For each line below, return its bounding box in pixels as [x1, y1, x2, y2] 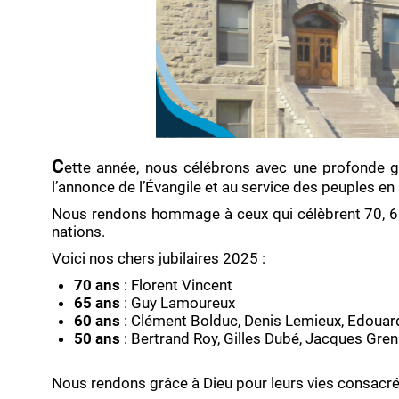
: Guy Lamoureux [120, 293, 235, 312]
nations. [52, 222, 105, 240]
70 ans [74, 275, 120, 294]
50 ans [74, 329, 120, 347]
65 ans [74, 293, 120, 312]
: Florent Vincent [120, 275, 232, 294]
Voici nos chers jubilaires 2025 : [52, 248, 265, 267]
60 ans [74, 311, 120, 330]
